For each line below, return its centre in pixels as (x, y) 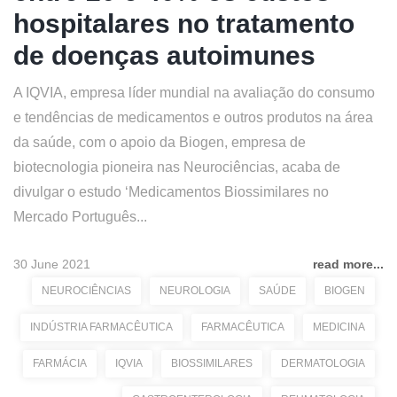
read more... (348, 264)
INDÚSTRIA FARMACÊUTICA (101, 327)
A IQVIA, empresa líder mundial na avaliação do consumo (194, 93)
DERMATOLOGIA (323, 363)
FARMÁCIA (60, 363)
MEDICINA (339, 327)
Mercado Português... (80, 217)
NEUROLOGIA (195, 291)
